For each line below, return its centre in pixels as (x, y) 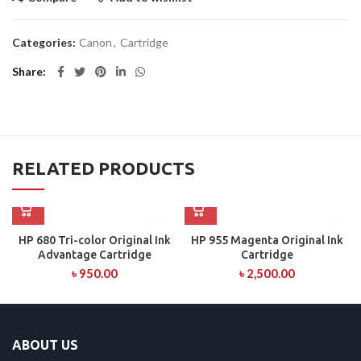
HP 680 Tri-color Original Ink (94, 240)
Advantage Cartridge (94, 255)
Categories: (45, 42)
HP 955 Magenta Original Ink (267, 240)
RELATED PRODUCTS (104, 168)
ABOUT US (45, 345)
